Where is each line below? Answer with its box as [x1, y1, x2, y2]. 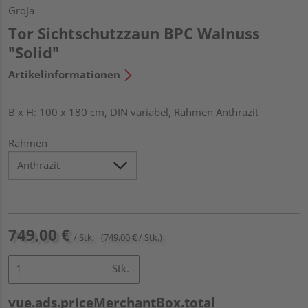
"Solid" [8, 41, 59, 63]
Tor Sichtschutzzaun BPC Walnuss [8, 22, 260, 43]
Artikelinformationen [8, 67, 120, 81]
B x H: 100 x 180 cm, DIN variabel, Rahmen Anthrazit [8, 104, 258, 119]
